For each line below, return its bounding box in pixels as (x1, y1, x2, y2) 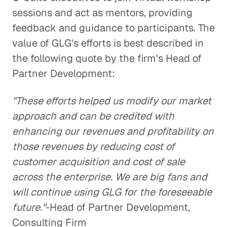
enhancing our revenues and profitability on (12, 125, 214, 138)
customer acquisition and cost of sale (12, 155, 185, 168)
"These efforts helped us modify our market (12, 94, 211, 107)
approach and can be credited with (12, 109, 174, 123)
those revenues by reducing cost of (12, 140, 175, 153)
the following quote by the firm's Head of (12, 52, 202, 65)
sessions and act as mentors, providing (12, 6, 193, 19)
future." (12, 201, 46, 214)
